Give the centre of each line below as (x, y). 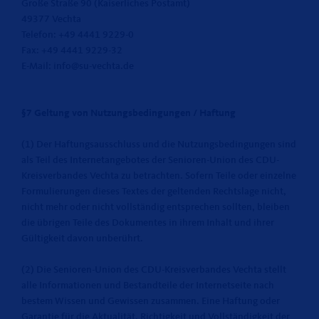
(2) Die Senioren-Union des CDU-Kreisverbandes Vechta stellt (154, 270)
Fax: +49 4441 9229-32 (72, 51)
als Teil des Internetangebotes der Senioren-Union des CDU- (150, 160)
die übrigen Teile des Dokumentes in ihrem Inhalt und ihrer (148, 223)
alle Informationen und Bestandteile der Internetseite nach (148, 286)
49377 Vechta (51, 19)
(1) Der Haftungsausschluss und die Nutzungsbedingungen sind (159, 145)
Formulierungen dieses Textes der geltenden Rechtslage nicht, (154, 192)
